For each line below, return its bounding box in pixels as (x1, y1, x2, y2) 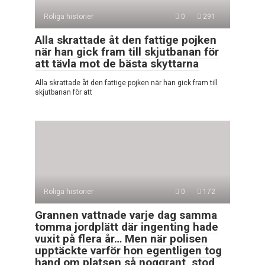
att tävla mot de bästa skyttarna (35, 56, 199, 70)
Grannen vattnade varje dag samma (35, 208, 217, 222)
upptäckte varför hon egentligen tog (35, 243, 222, 257)
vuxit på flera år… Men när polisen (35, 231, 208, 245)
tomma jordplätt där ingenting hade (35, 219, 218, 234)
